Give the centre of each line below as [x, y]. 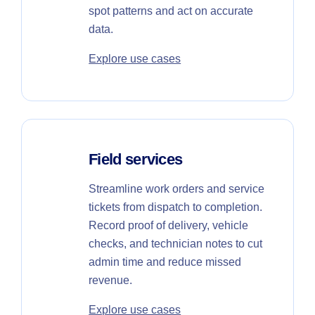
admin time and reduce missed [165, 262]
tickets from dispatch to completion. [176, 207]
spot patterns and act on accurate [171, 11]
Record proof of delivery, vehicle [169, 225]
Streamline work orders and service [177, 188]
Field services [136, 159]
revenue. [111, 280]
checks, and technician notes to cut [176, 243]
